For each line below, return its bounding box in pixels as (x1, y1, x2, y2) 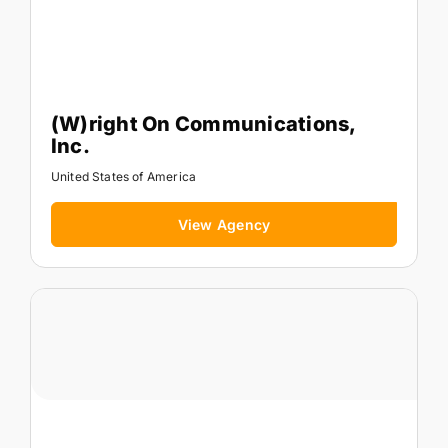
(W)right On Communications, (50, 111, 356, 136)
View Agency (177, 215, 271, 233)
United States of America (50, 168, 197, 184)
